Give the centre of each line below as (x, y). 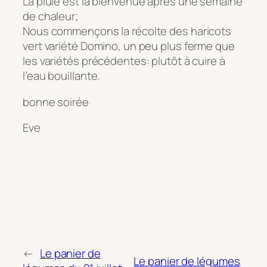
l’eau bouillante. (61, 76)
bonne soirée (56, 102)
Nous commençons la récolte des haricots (127, 31)
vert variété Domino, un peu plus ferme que (129, 46)
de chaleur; (50, 16)
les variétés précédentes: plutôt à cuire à (124, 61)
